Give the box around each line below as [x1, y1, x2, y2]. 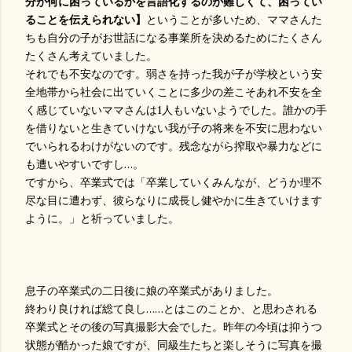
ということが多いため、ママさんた [146, 13, 322, 27]
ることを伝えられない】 [25, 13, 146, 27]
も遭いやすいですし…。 [25, 157, 144, 171]
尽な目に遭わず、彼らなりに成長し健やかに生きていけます [25, 193, 322, 207]
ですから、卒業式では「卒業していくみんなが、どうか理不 [25, 175, 322, 189]
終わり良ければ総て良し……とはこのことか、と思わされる [25, 302, 317, 316]
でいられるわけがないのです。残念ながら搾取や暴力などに [25, 139, 322, 153]
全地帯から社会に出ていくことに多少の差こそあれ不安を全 [25, 85, 322, 99]
